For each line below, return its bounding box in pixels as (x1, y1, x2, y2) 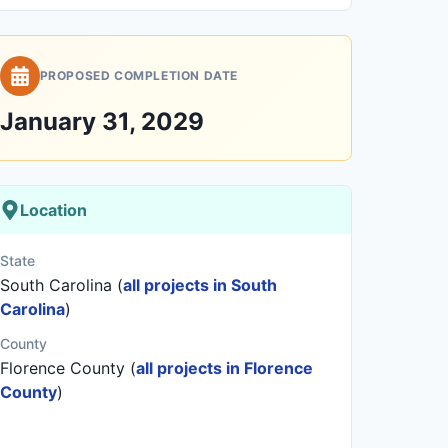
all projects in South (122, 275, 277, 295)
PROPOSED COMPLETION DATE (39, 68, 239, 83)
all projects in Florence (135, 358, 313, 378)
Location (19, 200, 87, 220)
